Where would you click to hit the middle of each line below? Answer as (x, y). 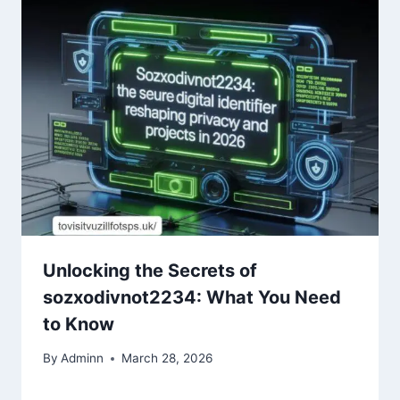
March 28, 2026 (167, 358)
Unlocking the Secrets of (150, 270)
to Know (79, 324)
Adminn (83, 358)
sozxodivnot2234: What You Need (192, 297)
